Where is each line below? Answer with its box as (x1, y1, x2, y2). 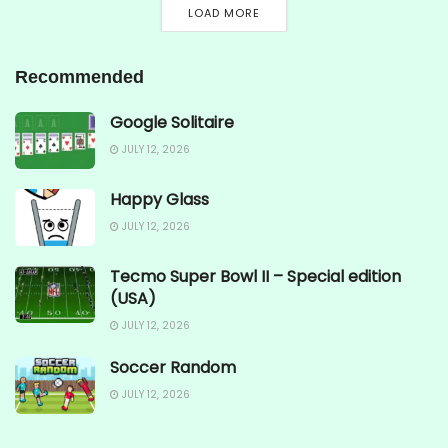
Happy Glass (110, 187, 209, 211)
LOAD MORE (187, 4, 260, 21)
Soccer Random (110, 355, 236, 379)
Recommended (15, 66, 144, 87)
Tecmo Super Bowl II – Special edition (110, 264, 401, 288)
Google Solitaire (110, 110, 234, 134)
